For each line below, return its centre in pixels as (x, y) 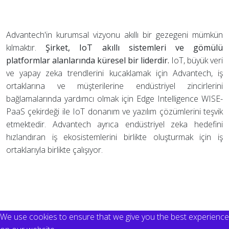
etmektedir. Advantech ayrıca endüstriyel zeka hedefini (114, 124)
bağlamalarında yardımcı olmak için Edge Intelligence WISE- (114, 99)
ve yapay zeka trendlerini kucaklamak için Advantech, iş (114, 73)
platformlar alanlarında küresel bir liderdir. (88, 61)
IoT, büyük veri (196, 61)
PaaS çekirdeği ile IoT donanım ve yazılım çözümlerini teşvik (114, 112)
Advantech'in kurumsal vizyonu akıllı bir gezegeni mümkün (114, 35)
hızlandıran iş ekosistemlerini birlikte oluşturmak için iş (114, 137)
